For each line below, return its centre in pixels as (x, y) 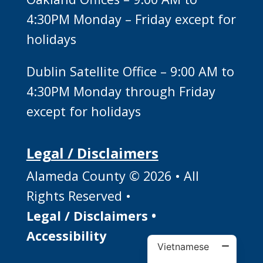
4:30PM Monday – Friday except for (131, 19)
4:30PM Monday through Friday (121, 92)
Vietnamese (183, 247)
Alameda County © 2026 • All (112, 176)
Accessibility (66, 235)
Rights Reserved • (78, 195)
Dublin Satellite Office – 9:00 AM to (130, 72)
